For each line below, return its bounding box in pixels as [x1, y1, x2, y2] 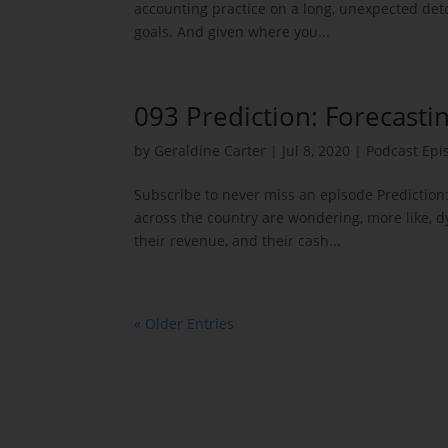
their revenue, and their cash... [134, 231, 342, 250]
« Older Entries [134, 314, 235, 333]
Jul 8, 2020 [282, 141, 351, 160]
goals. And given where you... [134, 22, 331, 41]
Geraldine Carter [154, 141, 267, 160]
